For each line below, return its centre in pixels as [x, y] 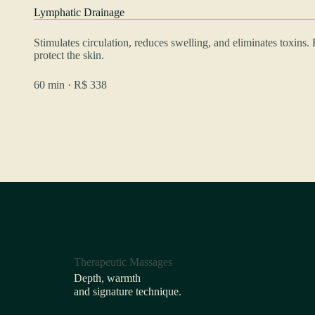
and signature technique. [127, 291]
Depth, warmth [107, 278]
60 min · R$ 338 [70, 84]
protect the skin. [69, 55]
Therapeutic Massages [123, 262]
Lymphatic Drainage [79, 12]
